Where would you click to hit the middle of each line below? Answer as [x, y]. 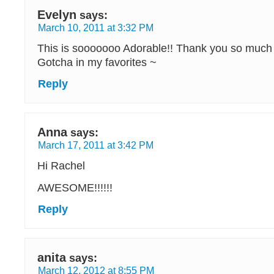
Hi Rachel [61, 166]
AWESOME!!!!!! [75, 188]
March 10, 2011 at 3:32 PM [96, 28]
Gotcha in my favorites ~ [97, 62]
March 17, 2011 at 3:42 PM [96, 145]
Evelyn [57, 15]
